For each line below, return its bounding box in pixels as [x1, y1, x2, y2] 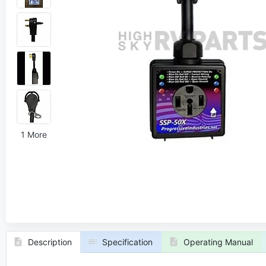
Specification [102, 236, 153, 247]
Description [27, 236, 72, 247]
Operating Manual [183, 236, 253, 247]
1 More [20, 129, 47, 140]
